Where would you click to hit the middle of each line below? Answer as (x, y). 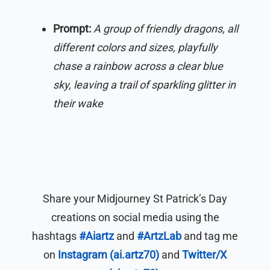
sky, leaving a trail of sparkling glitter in (144, 84)
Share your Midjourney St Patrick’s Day (135, 198)
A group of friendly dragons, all (166, 28)
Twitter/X (204, 254)
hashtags (55, 236)
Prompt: (72, 28)
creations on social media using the (135, 217)
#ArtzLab (159, 236)
